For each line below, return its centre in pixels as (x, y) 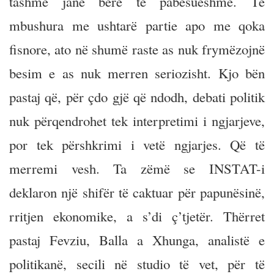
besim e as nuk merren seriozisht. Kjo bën (137, 73)
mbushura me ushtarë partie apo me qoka (137, 25)
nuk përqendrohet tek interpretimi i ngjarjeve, (137, 120)
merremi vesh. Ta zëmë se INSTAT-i (137, 168)
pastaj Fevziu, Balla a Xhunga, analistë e (137, 240)
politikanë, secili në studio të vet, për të (137, 264)
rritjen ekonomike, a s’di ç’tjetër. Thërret (137, 216)
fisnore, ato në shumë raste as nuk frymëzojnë (137, 49)
